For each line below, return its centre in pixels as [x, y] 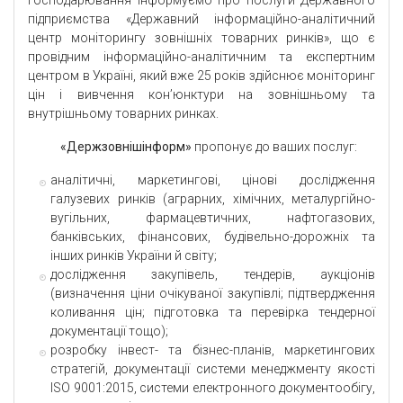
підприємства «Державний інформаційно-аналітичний [201, 19]
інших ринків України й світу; [134, 256]
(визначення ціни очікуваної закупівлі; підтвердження [213, 294]
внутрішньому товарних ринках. [123, 114]
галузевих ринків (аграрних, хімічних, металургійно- [213, 199]
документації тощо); [109, 331]
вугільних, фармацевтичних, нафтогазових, [213, 218]
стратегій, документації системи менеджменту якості [213, 369]
